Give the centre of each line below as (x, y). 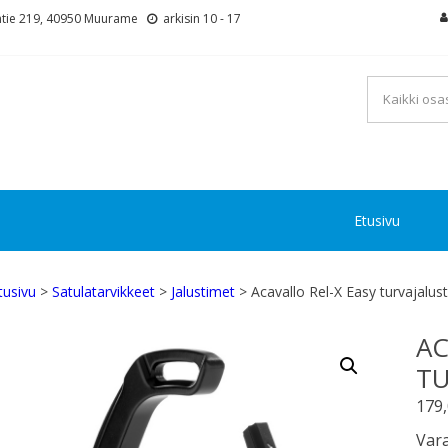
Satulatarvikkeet (103, 291)
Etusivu (377, 220)
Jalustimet (203, 291)
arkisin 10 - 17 (200, 18)
